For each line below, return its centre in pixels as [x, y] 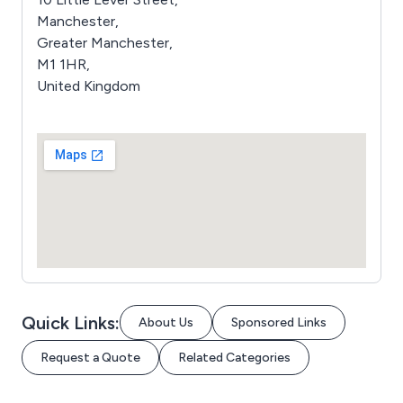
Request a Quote [90, 358]
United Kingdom [89, 86]
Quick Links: [71, 322]
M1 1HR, [63, 64]
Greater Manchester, [105, 43]
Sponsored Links [279, 322]
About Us [166, 322]
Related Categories [234, 358]
